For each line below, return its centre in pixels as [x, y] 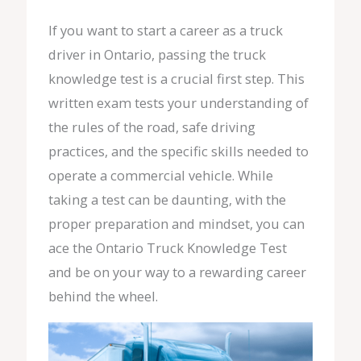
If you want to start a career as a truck [165, 31]
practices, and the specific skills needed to [178, 151]
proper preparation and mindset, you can [176, 224]
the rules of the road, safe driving [151, 127]
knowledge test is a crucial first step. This [176, 79]
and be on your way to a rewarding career [177, 272]
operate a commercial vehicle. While [160, 176]
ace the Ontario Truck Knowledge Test [167, 248]
